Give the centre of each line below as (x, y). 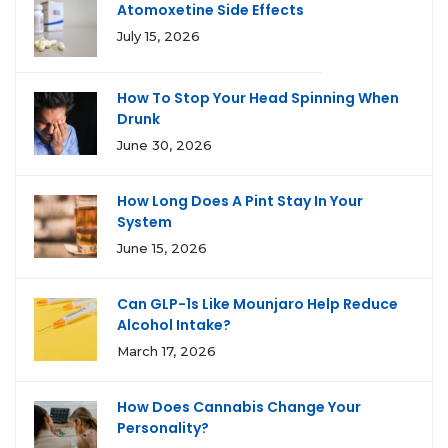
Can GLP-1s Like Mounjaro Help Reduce (257, 304)
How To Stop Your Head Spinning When (258, 98)
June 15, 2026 (162, 248)
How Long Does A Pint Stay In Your (240, 201)
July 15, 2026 (158, 36)
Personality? (163, 428)
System (144, 222)
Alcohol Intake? (174, 325)
